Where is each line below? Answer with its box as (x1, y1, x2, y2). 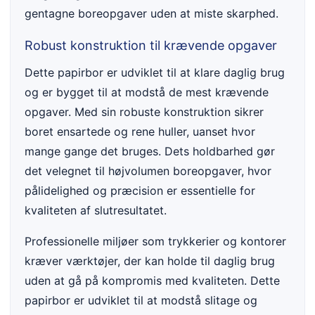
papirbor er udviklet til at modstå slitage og (25, 293, 257, 308)
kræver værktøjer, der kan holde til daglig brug (25, 254, 275, 269)
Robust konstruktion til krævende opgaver (25, 38, 277, 53)
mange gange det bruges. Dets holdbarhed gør (25, 144, 275, 159)
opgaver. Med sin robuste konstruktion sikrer (25, 105, 264, 120)
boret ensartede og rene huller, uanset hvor (25, 124, 255, 139)
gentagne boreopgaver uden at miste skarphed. (25, 6, 278, 21)
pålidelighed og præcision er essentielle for (25, 184, 255, 198)
